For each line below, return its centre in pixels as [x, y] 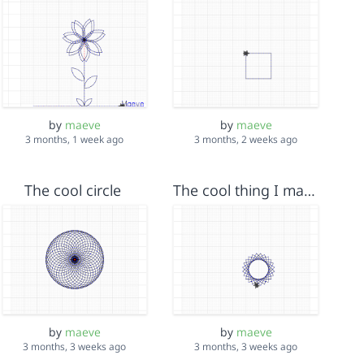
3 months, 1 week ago [75, 140]
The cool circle [72, 191]
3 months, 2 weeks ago [246, 140]
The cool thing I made [310, 191]
